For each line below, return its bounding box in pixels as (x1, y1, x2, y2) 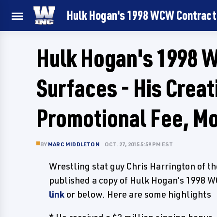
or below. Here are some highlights (64, 188, 211, 200)
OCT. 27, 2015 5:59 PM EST (104, 140, 173, 148)
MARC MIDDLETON (48, 140, 100, 148)
